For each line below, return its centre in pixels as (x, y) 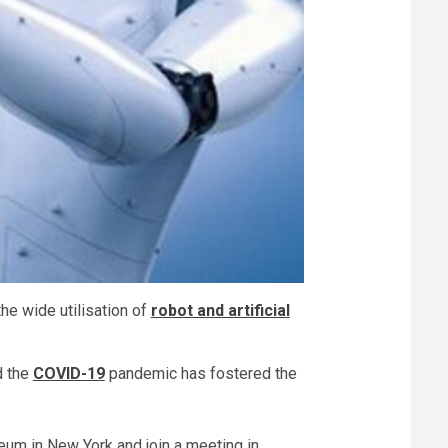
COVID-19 (68, 374)
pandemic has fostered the (200, 374)
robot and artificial (220, 311)
